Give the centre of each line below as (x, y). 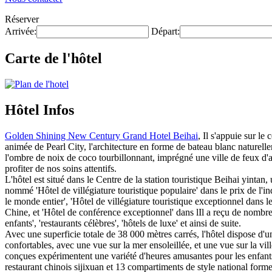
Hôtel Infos (39, 110)
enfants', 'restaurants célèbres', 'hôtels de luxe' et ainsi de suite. (123, 223)
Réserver (22, 19)
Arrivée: (21, 31)
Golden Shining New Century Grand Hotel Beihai (101, 135)
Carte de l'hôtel (53, 58)
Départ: (165, 31)
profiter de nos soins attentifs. (61, 168)
